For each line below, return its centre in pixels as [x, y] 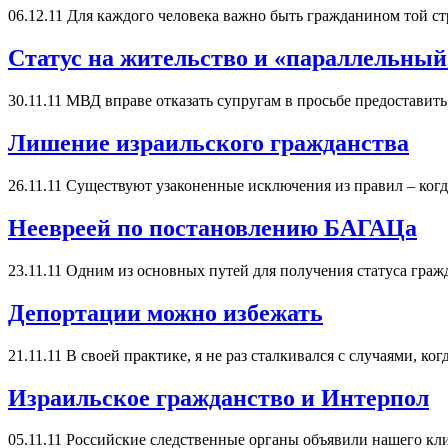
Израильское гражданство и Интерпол [218, 397]
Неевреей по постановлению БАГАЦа [212, 227]
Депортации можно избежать [165, 312]
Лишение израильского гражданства [208, 143]
